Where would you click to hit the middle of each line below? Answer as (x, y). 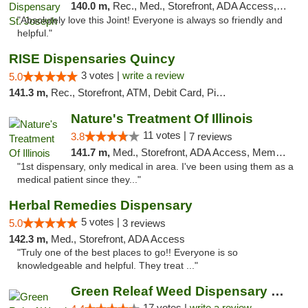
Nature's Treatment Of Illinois (162, 119)
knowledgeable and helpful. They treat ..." (108, 266)
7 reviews (210, 136)
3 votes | (102, 75)
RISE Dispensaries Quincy (92, 59)
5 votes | (102, 222)
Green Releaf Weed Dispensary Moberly (277, 291)
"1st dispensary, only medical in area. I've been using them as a (155, 167)
